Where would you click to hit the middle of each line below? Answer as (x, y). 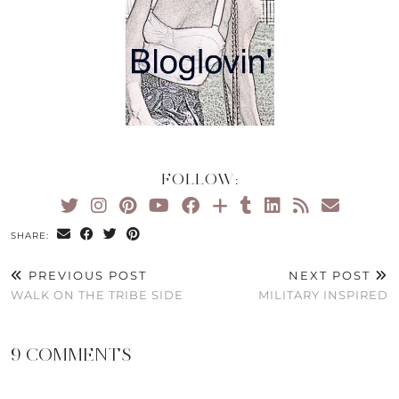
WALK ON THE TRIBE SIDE (97, 295)
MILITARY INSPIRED (323, 295)
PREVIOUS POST (85, 275)
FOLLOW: (199, 179)
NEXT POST (332, 275)
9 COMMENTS (71, 354)
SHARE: (32, 236)
